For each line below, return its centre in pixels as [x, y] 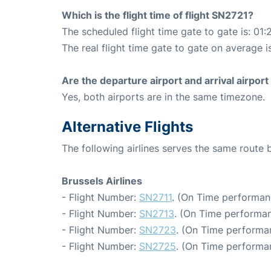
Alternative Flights [127, 126]
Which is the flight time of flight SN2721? [158, 15]
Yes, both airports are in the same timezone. [163, 96]
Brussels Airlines [102, 181]
